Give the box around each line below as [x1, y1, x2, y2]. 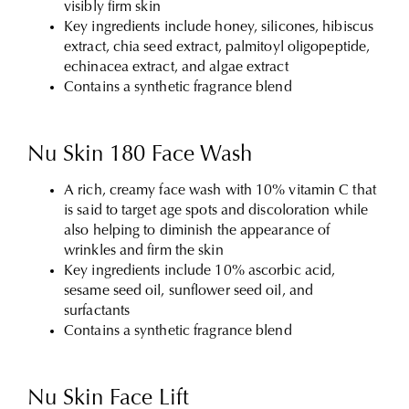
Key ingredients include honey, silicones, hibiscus [64, 20, 374, 35]
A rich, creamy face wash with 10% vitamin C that [64, 184, 376, 198]
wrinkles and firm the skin [64, 244, 224, 258]
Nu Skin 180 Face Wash [27, 144, 252, 166]
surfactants [64, 304, 131, 319]
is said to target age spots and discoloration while [64, 204, 369, 218]
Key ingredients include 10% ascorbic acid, [64, 264, 336, 278]
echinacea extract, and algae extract [64, 60, 288, 75]
